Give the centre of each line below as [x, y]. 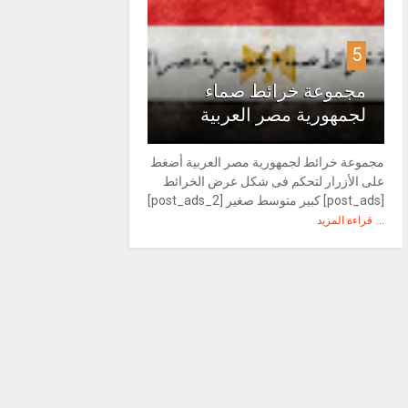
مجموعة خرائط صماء [286, 91]
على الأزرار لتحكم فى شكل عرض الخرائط [274, 181]
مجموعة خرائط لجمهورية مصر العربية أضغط [268, 162]
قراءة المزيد [345, 220]
